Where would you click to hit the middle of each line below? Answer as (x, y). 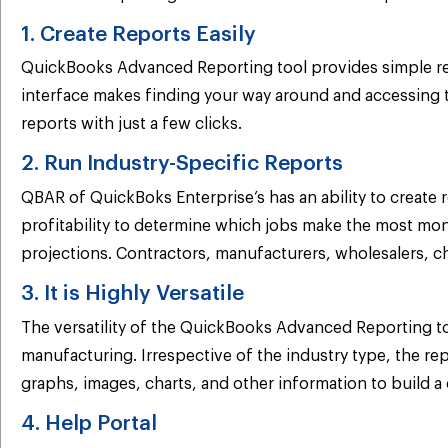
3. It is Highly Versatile (132, 294)
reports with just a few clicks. (131, 124)
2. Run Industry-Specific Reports (182, 164)
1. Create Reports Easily (138, 34)
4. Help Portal (89, 423)
